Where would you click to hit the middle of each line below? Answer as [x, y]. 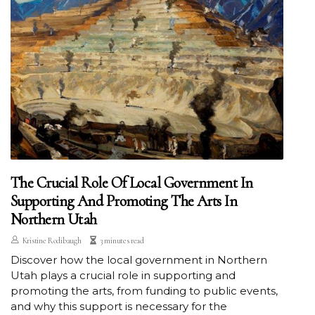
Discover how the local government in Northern [139, 260]
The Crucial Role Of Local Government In [132, 183]
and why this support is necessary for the [119, 307]
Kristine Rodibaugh [52, 241]
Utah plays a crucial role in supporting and [123, 276]
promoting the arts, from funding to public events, [144, 291]
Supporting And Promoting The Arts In [124, 201]
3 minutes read [122, 241]
